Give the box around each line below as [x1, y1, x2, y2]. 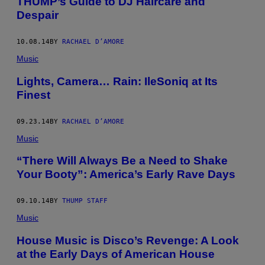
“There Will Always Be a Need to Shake [17, 154, 228, 167]
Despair [17, 9, 59, 22]
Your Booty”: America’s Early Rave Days [17, 168, 235, 181]
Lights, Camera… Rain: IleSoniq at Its [17, 75, 218, 88]
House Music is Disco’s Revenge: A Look [17, 234, 239, 247]
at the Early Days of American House [17, 247, 215, 260]
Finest [17, 88, 50, 101]
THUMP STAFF [62, 197, 108, 205]
